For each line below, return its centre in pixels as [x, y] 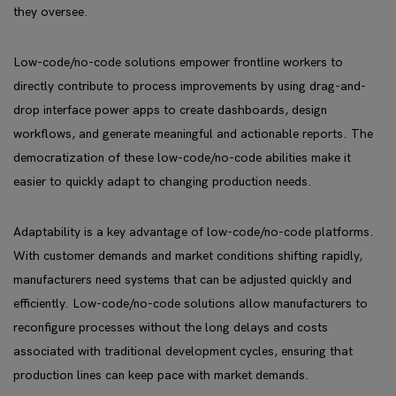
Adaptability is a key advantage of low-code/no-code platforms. [194, 232]
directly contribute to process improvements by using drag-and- [190, 86]
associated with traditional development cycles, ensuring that [183, 351]
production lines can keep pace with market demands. [161, 375]
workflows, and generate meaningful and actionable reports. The [193, 134]
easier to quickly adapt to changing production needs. [163, 182]
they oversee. [51, 12]
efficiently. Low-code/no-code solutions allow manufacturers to [190, 304]
